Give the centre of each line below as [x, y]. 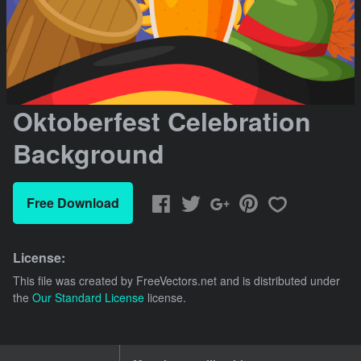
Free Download [73, 203]
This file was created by [75, 281]
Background [89, 154]
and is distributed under [278, 281]
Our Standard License [88, 298]
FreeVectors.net [176, 281]
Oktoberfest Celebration [162, 121]
